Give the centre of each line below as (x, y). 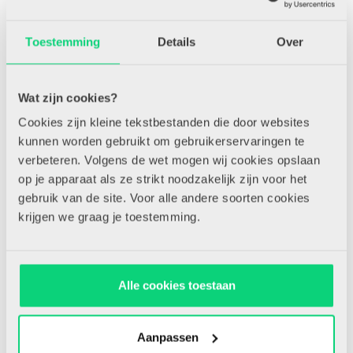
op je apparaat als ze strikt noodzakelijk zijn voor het (163, 179)
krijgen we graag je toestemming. (109, 217)
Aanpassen (167, 337)
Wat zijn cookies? (68, 97)
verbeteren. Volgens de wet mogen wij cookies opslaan (169, 160)
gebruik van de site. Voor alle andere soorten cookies (164, 198)
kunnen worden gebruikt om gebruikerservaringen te (162, 141)
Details (176, 41)
